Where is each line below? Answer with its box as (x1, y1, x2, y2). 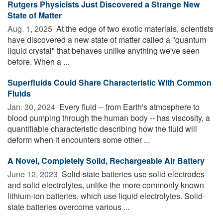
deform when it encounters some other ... (7, 133, 150, 145)
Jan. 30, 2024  (7, 101, 57, 112)
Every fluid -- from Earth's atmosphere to (57, 101, 200, 112)
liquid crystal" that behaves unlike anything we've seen (7, 44, 200, 56)
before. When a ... (7, 55, 69, 67)
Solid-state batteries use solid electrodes (60, 168, 205, 180)
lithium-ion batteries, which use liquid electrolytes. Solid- (7, 190, 205, 202)
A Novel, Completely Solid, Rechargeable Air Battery (7, 154, 205, 166)
